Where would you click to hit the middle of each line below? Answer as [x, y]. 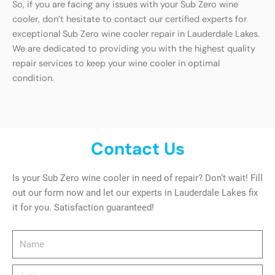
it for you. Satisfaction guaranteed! [83, 207]
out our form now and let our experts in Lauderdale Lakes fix [135, 192]
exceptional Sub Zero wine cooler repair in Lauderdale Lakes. [136, 34]
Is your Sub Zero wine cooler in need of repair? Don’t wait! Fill [137, 178]
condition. [33, 78]
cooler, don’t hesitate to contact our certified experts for [130, 19]
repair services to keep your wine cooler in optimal [116, 63]
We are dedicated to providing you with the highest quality [134, 48]
